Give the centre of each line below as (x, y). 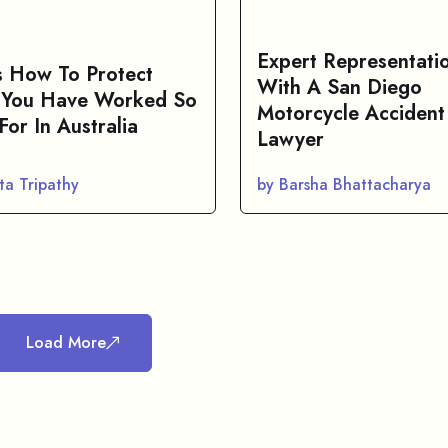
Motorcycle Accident (351, 113)
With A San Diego (339, 87)
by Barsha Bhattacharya (344, 184)
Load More (65, 342)
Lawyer (293, 139)
